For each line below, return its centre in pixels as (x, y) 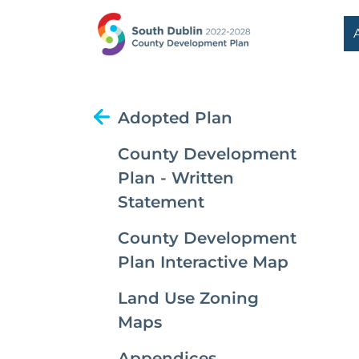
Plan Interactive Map (203, 262)
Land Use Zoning (188, 298)
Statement (161, 202)
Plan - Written (176, 178)
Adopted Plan (175, 118)
